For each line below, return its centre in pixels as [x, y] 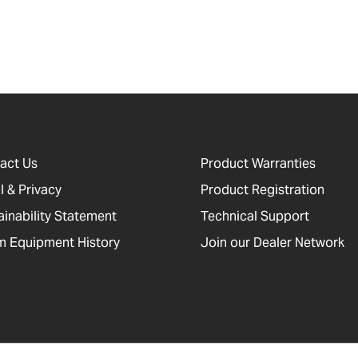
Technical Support [255, 216]
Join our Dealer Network [272, 243]
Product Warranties [258, 163]
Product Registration [262, 190]
